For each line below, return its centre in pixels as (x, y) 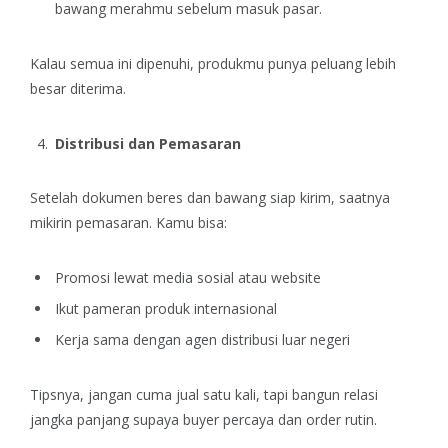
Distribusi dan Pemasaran (148, 143)
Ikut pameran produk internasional (166, 309)
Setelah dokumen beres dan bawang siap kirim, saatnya (210, 198)
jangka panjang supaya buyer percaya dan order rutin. (203, 419)
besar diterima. (78, 89)
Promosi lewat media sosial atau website (188, 277)
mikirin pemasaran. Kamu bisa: (128, 223)
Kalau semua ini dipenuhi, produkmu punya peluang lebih (213, 64)
